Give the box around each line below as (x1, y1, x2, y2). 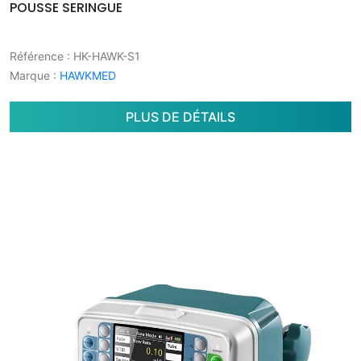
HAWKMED (60, 68, 116, 82)
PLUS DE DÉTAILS (126, 109, 235, 125)
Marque (10, 68, 50, 82)
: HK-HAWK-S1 (64, 49, 140, 63)
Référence (10, 49, 64, 63)
